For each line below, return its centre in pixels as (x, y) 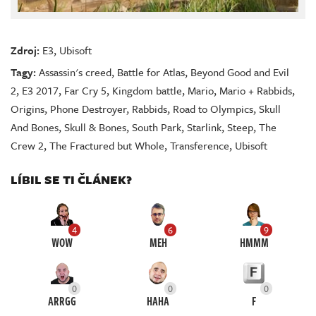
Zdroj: (25, 50)
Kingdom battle (147, 91)
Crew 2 (27, 146)
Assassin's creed (75, 72)
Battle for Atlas (151, 72)
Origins (28, 109)
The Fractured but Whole (107, 146)
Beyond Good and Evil (240, 72)
